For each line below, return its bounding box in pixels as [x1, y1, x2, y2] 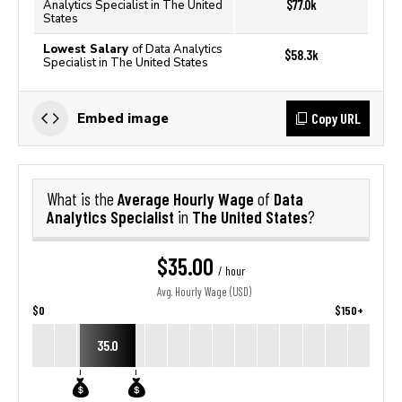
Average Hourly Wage [118, 188, 258, 209]
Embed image [77, 110, 169, 126]
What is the [47, 189, 118, 209]
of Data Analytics [132, 42, 223, 56]
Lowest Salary [43, 42, 132, 56]
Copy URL [311, 109, 361, 127]
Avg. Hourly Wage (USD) [157, 285, 251, 299]
